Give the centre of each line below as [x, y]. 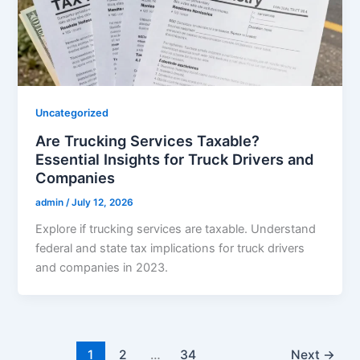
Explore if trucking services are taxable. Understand [176, 229]
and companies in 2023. [102, 267]
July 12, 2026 [103, 203]
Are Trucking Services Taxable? [148, 141]
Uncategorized [72, 113]
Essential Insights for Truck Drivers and [175, 160]
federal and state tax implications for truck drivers [170, 248]
